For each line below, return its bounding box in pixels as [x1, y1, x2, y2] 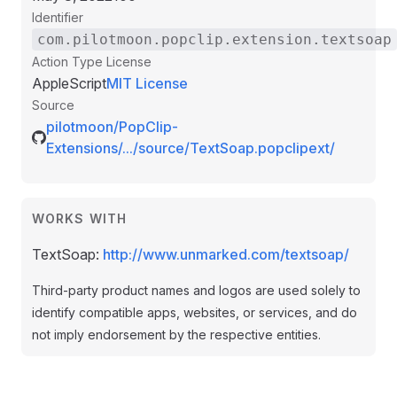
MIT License [106, 74, 188, 92]
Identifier [32, 10, 83, 25]
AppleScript [32, 74, 106, 92]
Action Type [32, 54, 103, 69]
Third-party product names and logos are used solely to [32, 283, 361, 298]
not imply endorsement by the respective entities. [32, 327, 321, 342]
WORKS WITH [32, 211, 128, 226]
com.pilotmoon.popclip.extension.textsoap [37, 31, 392, 48]
